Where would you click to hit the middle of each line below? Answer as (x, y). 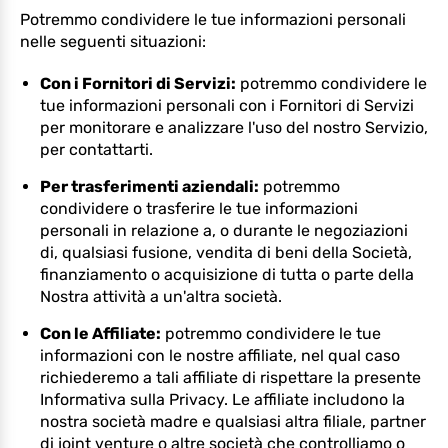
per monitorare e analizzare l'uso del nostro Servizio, (234, 127)
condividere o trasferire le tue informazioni (199, 208)
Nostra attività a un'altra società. (161, 296)
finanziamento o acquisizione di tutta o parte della (227, 274)
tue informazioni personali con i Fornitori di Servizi (227, 105)
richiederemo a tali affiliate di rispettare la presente (230, 377)
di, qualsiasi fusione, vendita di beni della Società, (226, 252)
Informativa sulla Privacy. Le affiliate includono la (222, 399)
